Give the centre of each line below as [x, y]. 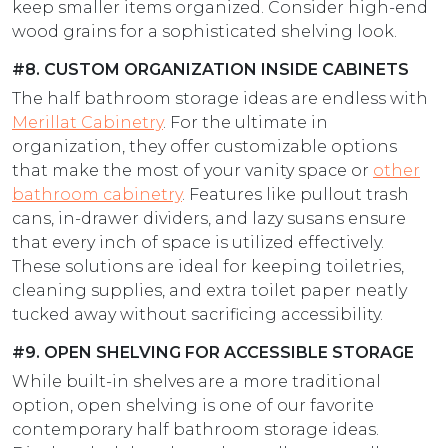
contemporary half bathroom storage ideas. [195, 429]
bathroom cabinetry [97, 194]
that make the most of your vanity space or [192, 170]
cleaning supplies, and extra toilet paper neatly [209, 290]
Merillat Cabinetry [87, 122]
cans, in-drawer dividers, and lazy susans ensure [209, 218]
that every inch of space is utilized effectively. [198, 242]
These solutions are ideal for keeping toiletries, [208, 266]
